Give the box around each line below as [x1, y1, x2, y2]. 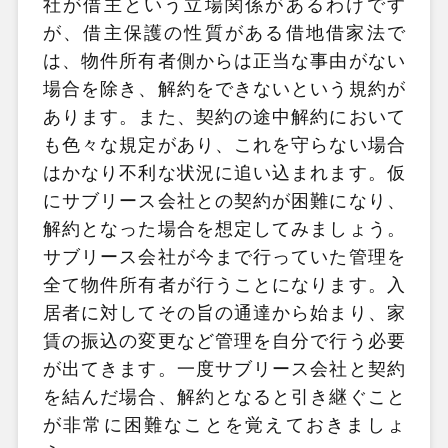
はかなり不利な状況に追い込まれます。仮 [42, 162, 406, 183]
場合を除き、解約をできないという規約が [42, 78, 406, 99]
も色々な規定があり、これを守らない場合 [42, 134, 406, 155]
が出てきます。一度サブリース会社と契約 [42, 358, 406, 379]
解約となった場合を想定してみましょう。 [42, 218, 406, 239]
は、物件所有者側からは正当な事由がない [42, 50, 406, 71]
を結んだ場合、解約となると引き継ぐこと [42, 386, 406, 407]
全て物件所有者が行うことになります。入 [42, 274, 406, 295]
